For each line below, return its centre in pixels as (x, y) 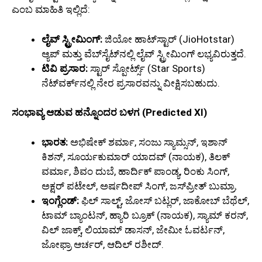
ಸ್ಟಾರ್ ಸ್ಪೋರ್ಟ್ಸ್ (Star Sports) (146, 68)
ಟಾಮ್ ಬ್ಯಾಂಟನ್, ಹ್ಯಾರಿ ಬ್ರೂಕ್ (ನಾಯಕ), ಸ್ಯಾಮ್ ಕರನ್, (145, 215)
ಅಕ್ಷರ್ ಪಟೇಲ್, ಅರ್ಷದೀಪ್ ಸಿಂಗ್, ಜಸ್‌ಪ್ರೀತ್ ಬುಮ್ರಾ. (139, 186)
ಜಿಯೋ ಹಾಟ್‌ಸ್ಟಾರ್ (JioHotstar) (168, 39)
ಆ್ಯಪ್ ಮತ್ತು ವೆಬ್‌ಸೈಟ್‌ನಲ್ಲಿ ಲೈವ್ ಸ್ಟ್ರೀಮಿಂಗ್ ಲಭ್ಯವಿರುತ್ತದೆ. (144, 54)
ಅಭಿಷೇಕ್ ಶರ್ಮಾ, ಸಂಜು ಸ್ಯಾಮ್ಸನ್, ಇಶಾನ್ (148, 142)
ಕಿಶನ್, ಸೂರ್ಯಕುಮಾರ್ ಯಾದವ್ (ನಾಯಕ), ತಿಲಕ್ (136, 156)
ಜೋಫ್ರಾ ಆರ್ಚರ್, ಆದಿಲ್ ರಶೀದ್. (103, 244)
